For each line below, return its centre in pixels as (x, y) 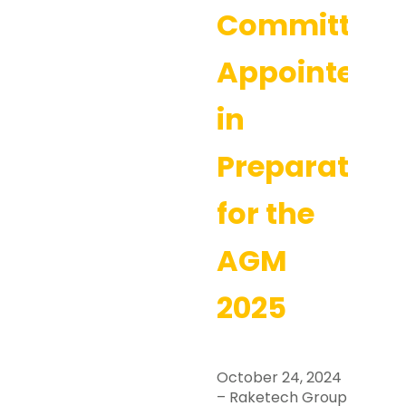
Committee (301, 25)
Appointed (295, 72)
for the (266, 213)
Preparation (306, 166)
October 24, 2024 (279, 377)
